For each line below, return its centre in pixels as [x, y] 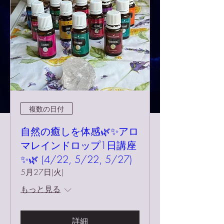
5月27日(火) [42, 172]
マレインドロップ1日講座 [78, 145]
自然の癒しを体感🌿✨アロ [79, 131]
